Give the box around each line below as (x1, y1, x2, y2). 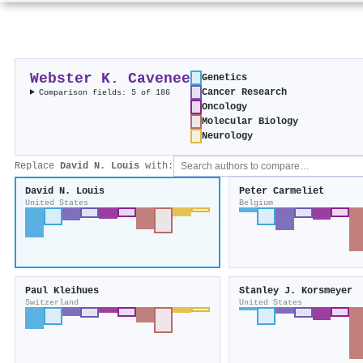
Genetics (202, 71, 247, 83)
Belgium (238, 197, 273, 207)
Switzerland (25, 297, 79, 307)
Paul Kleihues (25, 284, 99, 297)
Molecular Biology (202, 115, 298, 127)
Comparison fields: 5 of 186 (39, 87, 171, 97)
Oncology (202, 100, 247, 113)
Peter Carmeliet (238, 185, 324, 197)
